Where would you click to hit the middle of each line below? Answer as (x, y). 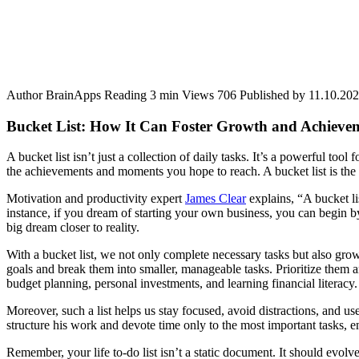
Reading (125, 95)
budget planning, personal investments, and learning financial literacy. (182, 284)
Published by (272, 95)
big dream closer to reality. (73, 228)
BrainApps (73, 95)
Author (24, 95)
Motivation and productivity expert (96, 199)
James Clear (216, 199)
